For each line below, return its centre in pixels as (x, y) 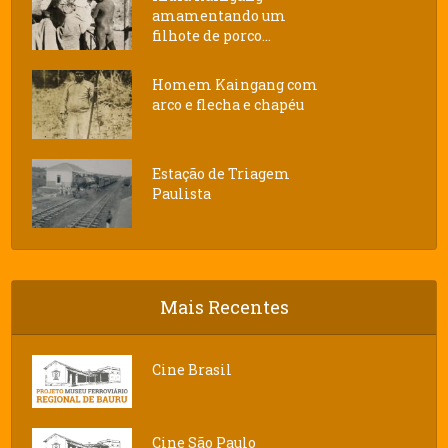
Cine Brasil (192, 370)
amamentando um (219, 16)
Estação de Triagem (221, 174)
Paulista (182, 194)
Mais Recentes (224, 307)
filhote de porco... (212, 36)
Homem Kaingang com (235, 85)
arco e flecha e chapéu (228, 105)
